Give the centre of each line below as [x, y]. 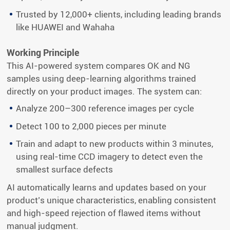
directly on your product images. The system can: [104, 92]
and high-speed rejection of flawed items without [104, 213]
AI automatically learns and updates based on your [107, 187]
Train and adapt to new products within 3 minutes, [115, 144]
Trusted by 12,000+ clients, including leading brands [119, 14]
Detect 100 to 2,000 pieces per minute [91, 126]
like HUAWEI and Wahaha [65, 27]
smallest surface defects [65, 170]
